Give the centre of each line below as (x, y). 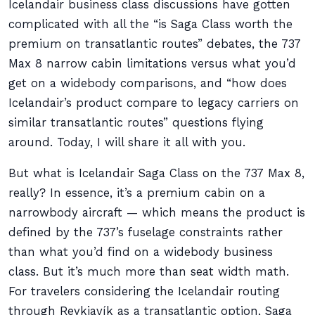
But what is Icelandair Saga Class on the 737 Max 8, (156, 173)
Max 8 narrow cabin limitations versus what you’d (152, 64)
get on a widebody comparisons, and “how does (148, 83)
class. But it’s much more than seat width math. (149, 272)
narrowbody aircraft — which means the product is (157, 213)
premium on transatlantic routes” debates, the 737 (155, 44)
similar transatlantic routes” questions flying (136, 123)
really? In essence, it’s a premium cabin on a (137, 193)
